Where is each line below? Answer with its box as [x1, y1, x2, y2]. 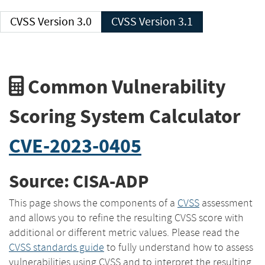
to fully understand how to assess [104, 240, 253, 254]
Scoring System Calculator [9, 102, 241, 130]
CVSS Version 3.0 [38, 14, 92, 29]
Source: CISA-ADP [9, 169, 148, 194]
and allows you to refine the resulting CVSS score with [9, 211, 244, 224]
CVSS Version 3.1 [139, 14, 193, 29]
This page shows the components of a [9, 196, 177, 209]
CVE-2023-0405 [9, 132, 141, 159]
